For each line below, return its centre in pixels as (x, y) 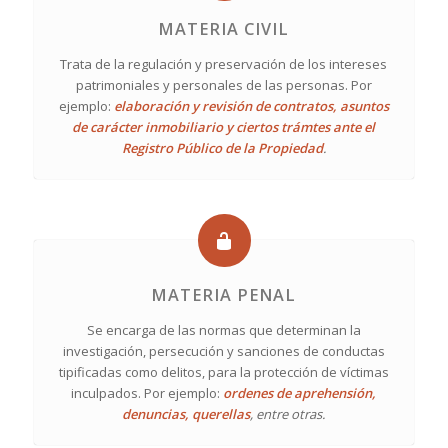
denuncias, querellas (186, 414)
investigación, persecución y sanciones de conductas (223, 351)
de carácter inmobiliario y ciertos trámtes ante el (224, 127)
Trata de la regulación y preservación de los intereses (224, 64)
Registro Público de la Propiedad (222, 148)
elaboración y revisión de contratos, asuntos (251, 106)
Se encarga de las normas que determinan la (223, 330)
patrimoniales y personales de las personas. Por (223, 85)
